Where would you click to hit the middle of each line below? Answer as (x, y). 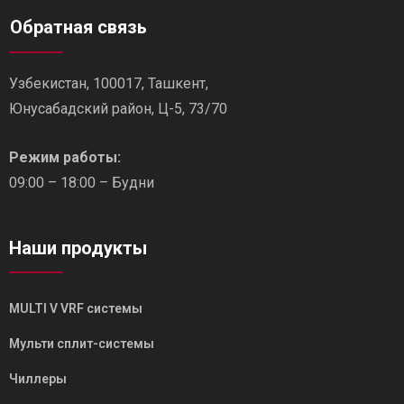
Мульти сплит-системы (82, 343)
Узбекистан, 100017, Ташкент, (109, 83)
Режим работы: (65, 157)
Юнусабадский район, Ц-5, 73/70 (118, 108)
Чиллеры (38, 378)
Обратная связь (78, 27)
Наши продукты (78, 248)
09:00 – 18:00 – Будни (82, 182)
